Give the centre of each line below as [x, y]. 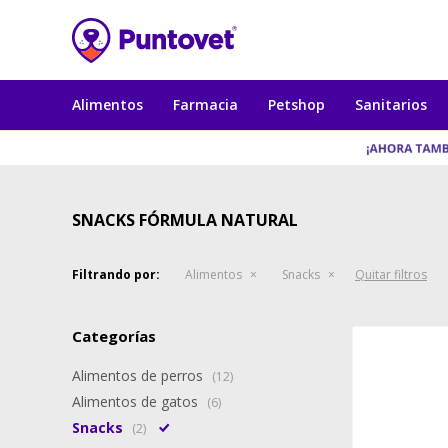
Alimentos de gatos [137, 401]
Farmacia [205, 104]
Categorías [114, 336]
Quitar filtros [391, 274]
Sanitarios [391, 104]
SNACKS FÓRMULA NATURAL [185, 220]
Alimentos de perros [139, 375]
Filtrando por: [116, 274]
